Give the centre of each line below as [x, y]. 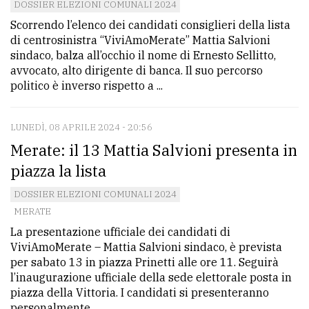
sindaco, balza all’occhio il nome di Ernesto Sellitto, [143, 56]
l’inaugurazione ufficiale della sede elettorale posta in [151, 278]
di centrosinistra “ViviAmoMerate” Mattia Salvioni [140, 40]
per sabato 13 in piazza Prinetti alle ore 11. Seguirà [144, 262]
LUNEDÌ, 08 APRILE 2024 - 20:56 [81, 128]
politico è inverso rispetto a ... [87, 86]
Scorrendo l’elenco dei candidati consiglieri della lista [150, 25]
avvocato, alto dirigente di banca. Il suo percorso [137, 71]
